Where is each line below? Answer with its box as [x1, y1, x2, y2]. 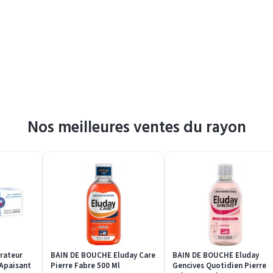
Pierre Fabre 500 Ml [51, 260, 120, 272]
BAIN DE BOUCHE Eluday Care [51, 250, 155, 261]
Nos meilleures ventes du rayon [27, 115, 246, 141]
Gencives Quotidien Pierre [172, 260, 266, 272]
